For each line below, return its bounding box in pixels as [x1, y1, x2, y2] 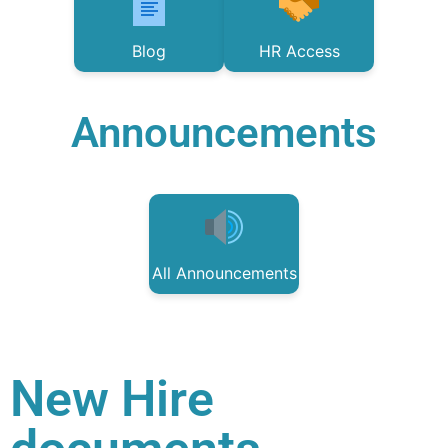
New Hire [10, 370, 214, 428]
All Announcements [151, 263, 297, 283]
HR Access [258, 41, 340, 61]
